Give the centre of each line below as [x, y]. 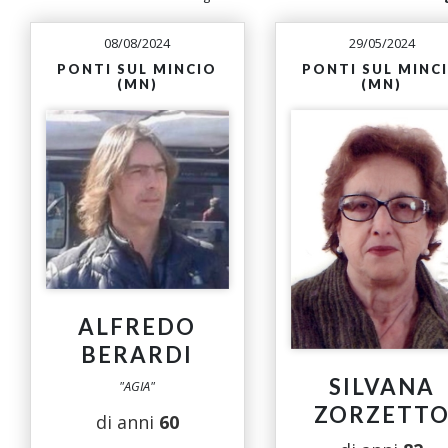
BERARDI [137, 354]
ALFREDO [137, 326]
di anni [127, 421]
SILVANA [381, 387]
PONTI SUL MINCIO [137, 69]
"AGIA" [137, 385]
